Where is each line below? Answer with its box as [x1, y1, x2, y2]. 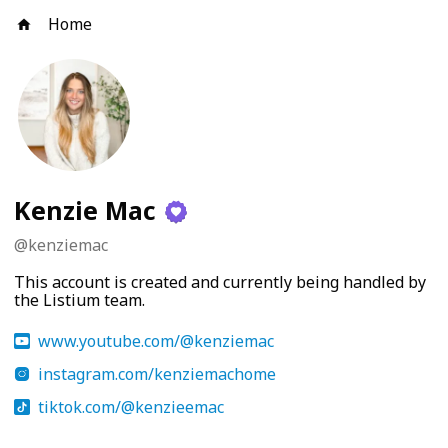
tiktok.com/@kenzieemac [38, 395, 224, 418]
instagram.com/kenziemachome [38, 362, 276, 385]
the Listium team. [14, 289, 145, 312]
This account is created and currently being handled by [14, 271, 426, 294]
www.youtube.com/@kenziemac [38, 329, 274, 352]
